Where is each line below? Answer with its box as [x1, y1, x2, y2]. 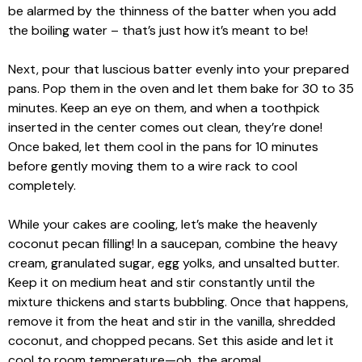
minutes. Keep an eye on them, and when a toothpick [8, 99, 320, 116]
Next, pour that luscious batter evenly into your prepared [8, 61, 349, 78]
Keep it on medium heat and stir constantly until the [8, 274, 315, 291]
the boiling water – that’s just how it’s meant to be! [8, 22, 308, 39]
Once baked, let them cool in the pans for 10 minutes [8, 138, 318, 155]
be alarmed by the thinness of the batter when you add [8, 2, 336, 19]
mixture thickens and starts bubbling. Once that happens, [8, 293, 348, 310]
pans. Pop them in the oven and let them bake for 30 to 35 [8, 80, 354, 97]
